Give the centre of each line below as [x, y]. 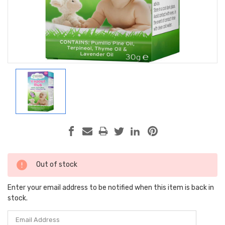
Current [21, 159]
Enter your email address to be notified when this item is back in [111, 187]
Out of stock [57, 164]
